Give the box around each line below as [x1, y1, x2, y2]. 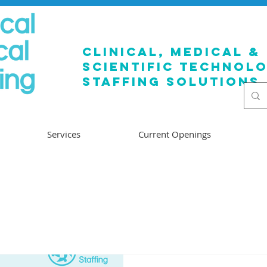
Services [46, 128, 80, 140]
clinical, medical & [82, 44, 260, 59]
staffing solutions [82, 74, 260, 89]
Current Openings [138, 128, 211, 140]
